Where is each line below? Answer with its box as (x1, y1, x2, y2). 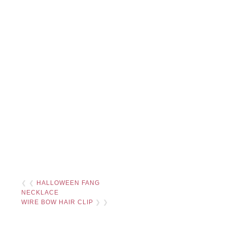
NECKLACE (21, 189, 59, 197)
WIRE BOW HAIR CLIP (21, 199, 94, 206)
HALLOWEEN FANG (36, 179, 100, 187)
